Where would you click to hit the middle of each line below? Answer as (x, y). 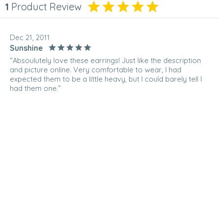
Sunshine (26, 48)
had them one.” (35, 88)
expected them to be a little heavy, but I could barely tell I (106, 79)
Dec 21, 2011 (30, 38)
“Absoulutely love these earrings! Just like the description (105, 61)
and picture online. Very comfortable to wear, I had (96, 70)
